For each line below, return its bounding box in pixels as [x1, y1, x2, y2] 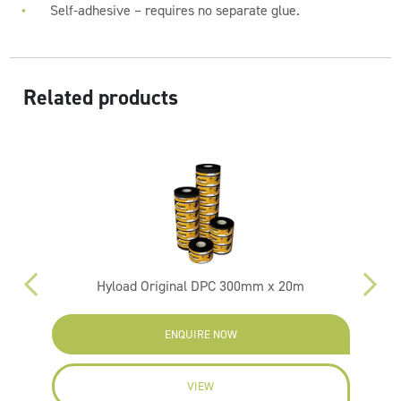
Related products [23, 83, 179, 112]
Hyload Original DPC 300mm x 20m [97, 277, 305, 295]
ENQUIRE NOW [164, 327, 237, 342]
